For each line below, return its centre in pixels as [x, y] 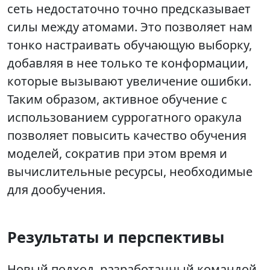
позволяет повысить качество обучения [127, 136]
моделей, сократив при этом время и [117, 154]
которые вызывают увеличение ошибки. [129, 81]
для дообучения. [56, 190]
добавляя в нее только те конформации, [128, 63]
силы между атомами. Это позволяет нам [130, 27]
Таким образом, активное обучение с [117, 99]
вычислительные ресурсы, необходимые [130, 172]
